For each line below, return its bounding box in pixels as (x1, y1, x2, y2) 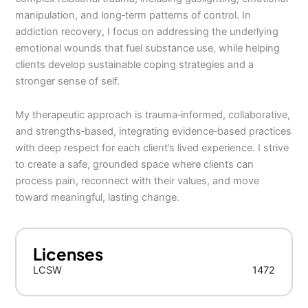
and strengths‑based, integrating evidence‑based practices (15, 125, 292, 138)
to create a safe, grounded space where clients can (15, 158, 254, 171)
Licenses (33, 243, 104, 265)
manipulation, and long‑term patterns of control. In (15, 8, 252, 21)
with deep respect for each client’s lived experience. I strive (15, 142, 289, 155)
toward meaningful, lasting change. (15, 191, 180, 204)
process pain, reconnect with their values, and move (15, 175, 260, 188)
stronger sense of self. (15, 74, 120, 87)
